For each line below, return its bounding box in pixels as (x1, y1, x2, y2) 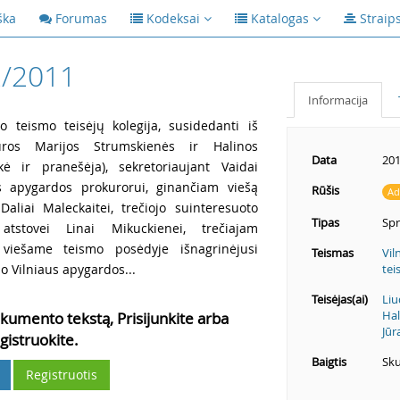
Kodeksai (146, 10, 200, 27)
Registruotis (26, 366, 98, 383)
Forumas (55, 10, 107, 27)
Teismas (311, 245, 354, 261)
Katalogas (251, 10, 309, 27)
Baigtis (311, 354, 346, 370)
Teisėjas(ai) (311, 291, 368, 307)
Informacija (307, 92, 368, 108)
